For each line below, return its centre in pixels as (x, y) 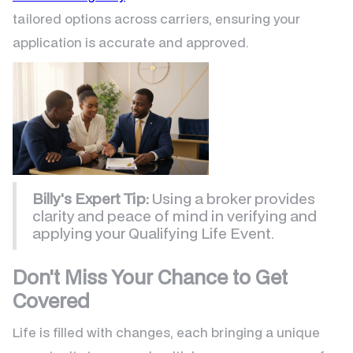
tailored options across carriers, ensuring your (156, 19)
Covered (51, 301)
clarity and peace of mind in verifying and (175, 216)
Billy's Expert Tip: (91, 199)
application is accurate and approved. (131, 43)
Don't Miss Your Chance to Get (150, 277)
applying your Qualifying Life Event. (153, 233)
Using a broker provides (232, 199)
